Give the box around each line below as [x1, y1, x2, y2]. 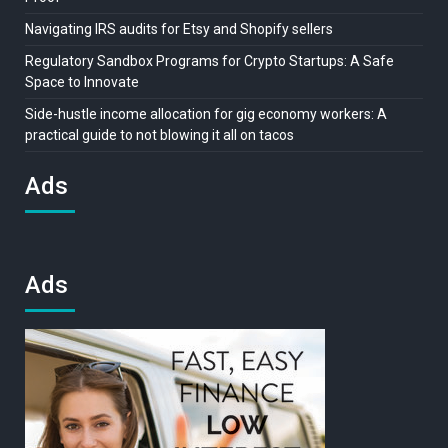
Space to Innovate [25, 74, 139, 91]
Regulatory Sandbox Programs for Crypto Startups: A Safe [25, 53, 394, 70]
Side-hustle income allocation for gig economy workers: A [25, 106, 387, 123]
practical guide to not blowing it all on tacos [25, 127, 294, 144]
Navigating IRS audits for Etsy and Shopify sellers [25, 21, 333, 38]
